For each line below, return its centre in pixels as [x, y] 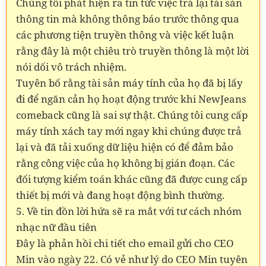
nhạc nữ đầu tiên [56, 227]
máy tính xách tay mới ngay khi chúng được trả [129, 131]
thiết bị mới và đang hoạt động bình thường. [120, 195]
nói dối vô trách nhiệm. [71, 66]
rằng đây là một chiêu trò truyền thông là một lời [132, 50]
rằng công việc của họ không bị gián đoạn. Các [125, 163]
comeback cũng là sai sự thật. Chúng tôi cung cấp [132, 115]
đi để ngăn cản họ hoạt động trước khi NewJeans [131, 99]
